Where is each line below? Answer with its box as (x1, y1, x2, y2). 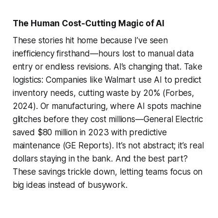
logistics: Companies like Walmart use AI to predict (12, 75, 202, 85)
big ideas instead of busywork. (12, 180, 127, 190)
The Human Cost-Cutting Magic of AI (12, 18, 164, 29)
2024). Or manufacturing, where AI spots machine (12, 101, 201, 111)
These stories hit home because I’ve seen (12, 36, 168, 46)
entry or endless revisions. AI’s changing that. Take (12, 62, 202, 72)
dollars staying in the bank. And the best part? (12, 154, 188, 164)
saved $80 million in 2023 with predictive (12, 127, 167, 138)
